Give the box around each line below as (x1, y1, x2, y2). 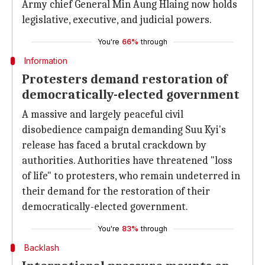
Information (24, 56, 67, 66)
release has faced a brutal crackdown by (22, 139, 206, 151)
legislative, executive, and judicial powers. (22, 14, 212, 26)
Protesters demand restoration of (22, 72, 227, 87)
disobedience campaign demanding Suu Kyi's (22, 124, 226, 136)
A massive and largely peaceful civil (22, 108, 183, 121)
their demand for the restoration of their (22, 185, 210, 198)
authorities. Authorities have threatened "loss (22, 154, 232, 167)
